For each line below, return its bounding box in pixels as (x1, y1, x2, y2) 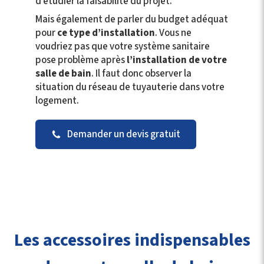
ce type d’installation (57, 26, 155, 40)
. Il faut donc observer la (91, 67, 192, 81)
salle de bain (35, 67, 91, 81)
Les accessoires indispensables (14, 227, 250, 253)
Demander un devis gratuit (67, 127, 181, 141)
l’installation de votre (127, 53, 227, 67)
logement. (35, 94, 79, 108)
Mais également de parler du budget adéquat (35, 12, 228, 27)
